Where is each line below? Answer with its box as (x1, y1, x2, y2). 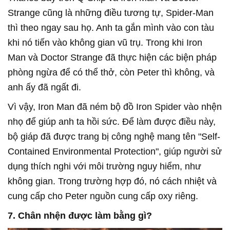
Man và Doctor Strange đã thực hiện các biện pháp (8, 52, 217, 63)
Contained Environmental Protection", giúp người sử (8, 146, 222, 157)
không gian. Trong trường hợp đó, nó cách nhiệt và (8, 176, 217, 186)
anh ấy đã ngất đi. (8, 82, 81, 92)
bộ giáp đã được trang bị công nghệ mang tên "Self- (8, 131, 220, 142)
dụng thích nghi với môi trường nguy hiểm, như (8, 161, 201, 171)
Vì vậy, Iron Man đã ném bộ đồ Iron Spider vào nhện (8, 101, 222, 112)
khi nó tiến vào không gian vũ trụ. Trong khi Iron (8, 37, 202, 48)
